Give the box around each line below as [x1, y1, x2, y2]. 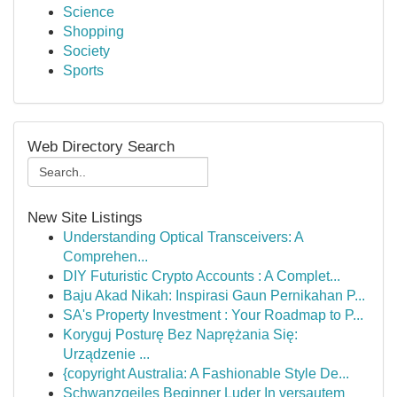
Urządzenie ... [63, 346, 150, 362]
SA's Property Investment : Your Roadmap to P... [63, 307, 363, 323]
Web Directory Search [27, 137, 175, 155]
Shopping [63, 24, 124, 39]
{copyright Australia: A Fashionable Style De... [63, 366, 349, 381]
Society [63, 43, 110, 58]
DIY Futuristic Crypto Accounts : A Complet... [63, 269, 340, 284]
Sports [63, 63, 104, 78]
